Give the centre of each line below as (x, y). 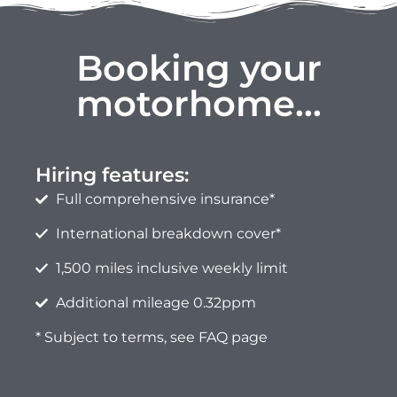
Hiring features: (112, 175)
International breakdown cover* (168, 234)
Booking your (198, 68)
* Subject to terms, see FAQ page (152, 338)
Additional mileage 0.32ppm (156, 303)
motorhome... (198, 104)
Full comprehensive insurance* (165, 199)
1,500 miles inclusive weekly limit (171, 269)
